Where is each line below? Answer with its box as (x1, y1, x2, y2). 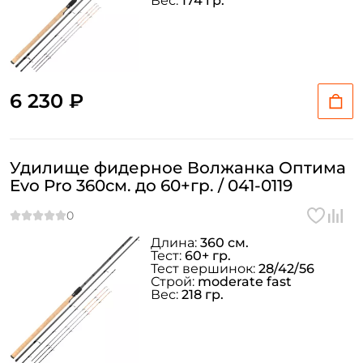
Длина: (151, 235, 200, 250)
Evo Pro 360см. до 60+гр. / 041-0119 (10, 176, 293, 195)
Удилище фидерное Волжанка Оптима (10, 158, 346, 177)
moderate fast (198, 274, 292, 289)
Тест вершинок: (151, 261, 258, 276)
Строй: (151, 274, 198, 289)
